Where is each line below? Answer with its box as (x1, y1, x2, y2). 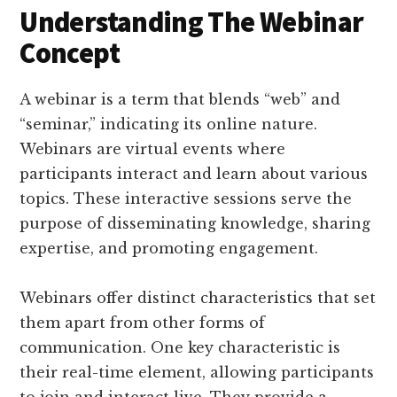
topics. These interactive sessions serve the (19, 189, 353, 207)
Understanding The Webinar (19, 4, 364, 40)
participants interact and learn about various (19, 164, 369, 183)
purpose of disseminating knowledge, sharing (19, 214, 371, 232)
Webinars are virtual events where (19, 139, 286, 158)
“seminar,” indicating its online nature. (19, 114, 318, 133)
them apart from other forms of (19, 313, 266, 331)
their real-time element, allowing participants (19, 362, 375, 381)
